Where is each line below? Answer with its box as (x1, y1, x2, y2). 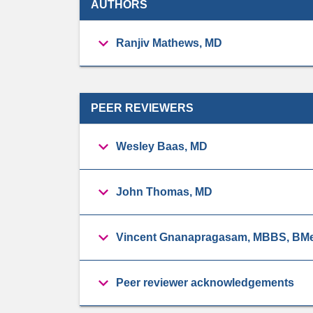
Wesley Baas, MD (116, 140, 208, 152)
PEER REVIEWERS (91, 101, 194, 114)
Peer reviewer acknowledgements (116, 276, 294, 289)
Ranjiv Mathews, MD (116, 36, 222, 49)
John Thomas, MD (116, 185, 212, 198)
